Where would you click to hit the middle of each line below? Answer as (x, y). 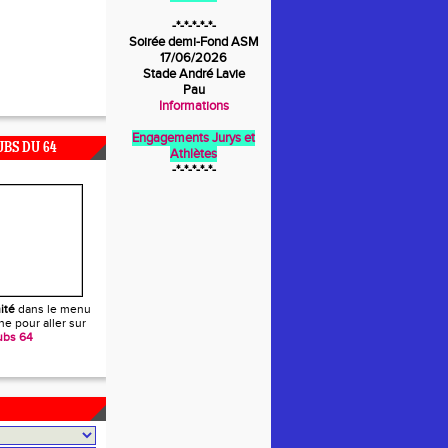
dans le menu (53, 309)
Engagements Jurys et (193, 138)
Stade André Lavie (193, 74)
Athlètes (193, 154)
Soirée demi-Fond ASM (193, 42)
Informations (193, 106)
